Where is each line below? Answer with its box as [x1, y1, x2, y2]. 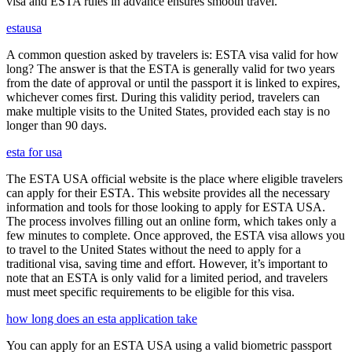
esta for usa [6, 145, 62, 159]
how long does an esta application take [6, 312, 197, 325]
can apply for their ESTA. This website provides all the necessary [6, 186, 330, 200]
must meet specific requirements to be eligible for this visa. [6, 285, 295, 299]
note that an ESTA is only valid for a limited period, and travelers [6, 271, 328, 284]
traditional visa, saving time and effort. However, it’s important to [6, 257, 328, 270]
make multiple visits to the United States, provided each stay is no [6, 104, 330, 118]
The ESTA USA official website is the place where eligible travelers [6, 172, 343, 185]
